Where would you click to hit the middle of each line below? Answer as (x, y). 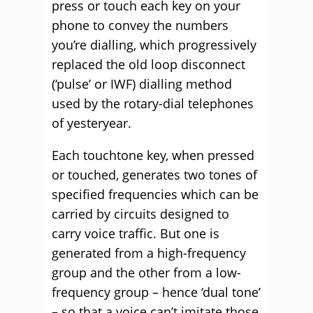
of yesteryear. (92, 123)
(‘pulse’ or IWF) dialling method (142, 84)
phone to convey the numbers (140, 25)
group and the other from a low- (146, 272)
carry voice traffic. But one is (136, 233)
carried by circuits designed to (140, 214)
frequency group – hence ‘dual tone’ (156, 292)
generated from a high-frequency (149, 253)
